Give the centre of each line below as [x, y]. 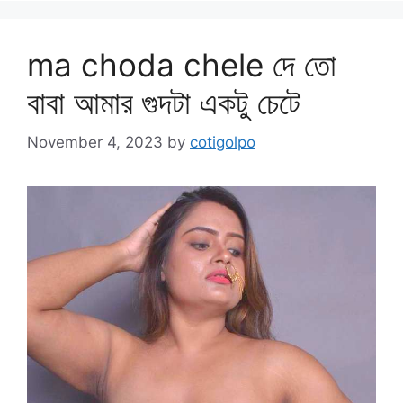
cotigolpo [223, 143]
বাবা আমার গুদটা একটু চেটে [164, 102]
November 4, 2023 [95, 143]
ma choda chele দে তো [182, 64]
